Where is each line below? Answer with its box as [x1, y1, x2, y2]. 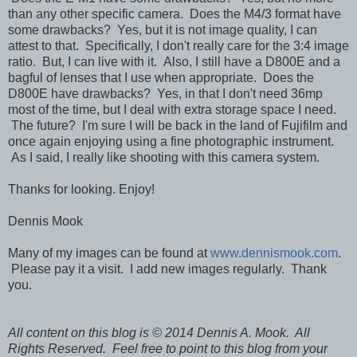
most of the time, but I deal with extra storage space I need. [8, 102, 336, 116]
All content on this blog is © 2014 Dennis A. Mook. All [8, 325, 310, 339]
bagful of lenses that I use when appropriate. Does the [8, 70, 314, 84]
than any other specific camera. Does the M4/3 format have [8, 6, 341, 21]
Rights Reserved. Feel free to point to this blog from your [8, 341, 328, 355]
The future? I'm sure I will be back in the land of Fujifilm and [8, 118, 347, 132]
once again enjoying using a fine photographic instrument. [8, 134, 334, 148]
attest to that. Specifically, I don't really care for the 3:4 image [8, 38, 349, 53]
